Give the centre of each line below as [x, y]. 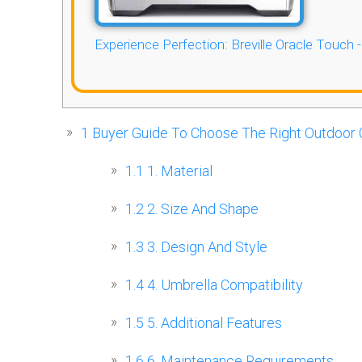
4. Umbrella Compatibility [223, 285]
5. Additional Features [213, 323]
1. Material [178, 171]
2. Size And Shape [201, 209]
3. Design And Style [206, 247]
